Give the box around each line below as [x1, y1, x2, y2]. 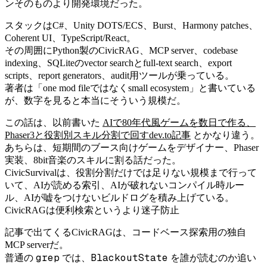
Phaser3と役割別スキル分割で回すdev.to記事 [5, 129, 191, 140]
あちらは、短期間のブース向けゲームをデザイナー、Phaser [5, 142, 259, 153]
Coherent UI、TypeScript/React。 [5, 32, 136, 43]
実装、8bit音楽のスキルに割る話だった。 [5, 154, 181, 165]
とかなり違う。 [191, 129, 260, 140]
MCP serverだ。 [5, 239, 69, 250]
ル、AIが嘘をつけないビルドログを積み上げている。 [5, 192, 234, 203]
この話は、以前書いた [5, 117, 103, 128]
